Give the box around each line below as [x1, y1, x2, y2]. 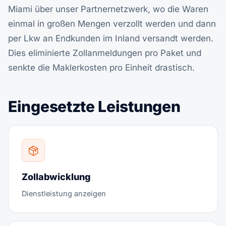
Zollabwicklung [22, 172, 91, 182]
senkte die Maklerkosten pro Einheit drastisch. [8, 63, 195, 73]
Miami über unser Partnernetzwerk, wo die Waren [8, 4, 208, 14]
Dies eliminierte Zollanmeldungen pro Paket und [8, 48, 201, 58]
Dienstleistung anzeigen [22, 189, 106, 198]
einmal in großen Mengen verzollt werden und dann [8, 19, 216, 29]
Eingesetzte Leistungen [8, 97, 181, 116]
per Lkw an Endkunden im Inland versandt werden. [8, 33, 213, 43]
